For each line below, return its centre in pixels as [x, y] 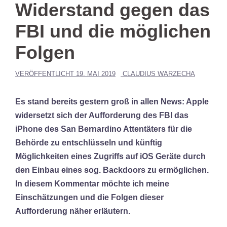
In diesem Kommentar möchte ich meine [92, 184]
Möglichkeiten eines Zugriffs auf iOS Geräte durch [110, 156]
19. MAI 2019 [96, 74]
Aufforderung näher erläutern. [73, 211]
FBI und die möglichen [113, 31]
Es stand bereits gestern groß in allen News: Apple [112, 102]
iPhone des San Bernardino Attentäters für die [104, 129]
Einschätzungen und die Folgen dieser [89, 197]
